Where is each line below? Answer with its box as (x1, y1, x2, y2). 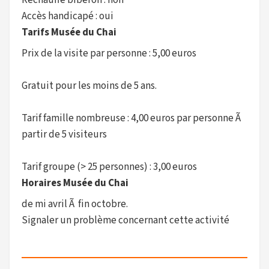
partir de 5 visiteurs (22, 127, 107, 142)
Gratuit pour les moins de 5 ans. (22, 79, 157, 93)
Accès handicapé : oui (22, 9, 113, 23)
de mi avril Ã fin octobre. (22, 197, 128, 211)
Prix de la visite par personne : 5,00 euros (22, 46, 196, 61)
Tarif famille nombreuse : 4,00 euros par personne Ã (22, 111, 243, 125)
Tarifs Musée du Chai (22, 25, 116, 40)
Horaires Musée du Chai (22, 176, 128, 190)
